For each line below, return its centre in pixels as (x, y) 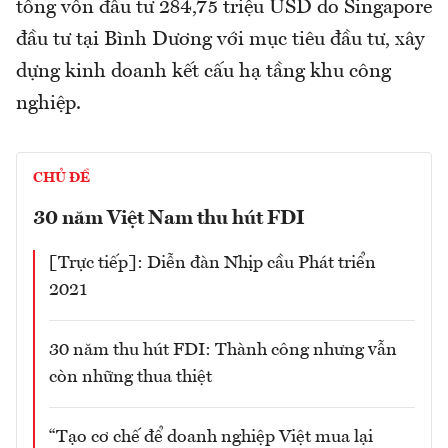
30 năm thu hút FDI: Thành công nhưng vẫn (223, 349)
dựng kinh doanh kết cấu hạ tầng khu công (203, 71)
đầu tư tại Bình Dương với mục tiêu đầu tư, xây (220, 39)
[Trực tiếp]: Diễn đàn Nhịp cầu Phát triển (212, 262)
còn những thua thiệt (130, 376)
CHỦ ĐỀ (61, 177)
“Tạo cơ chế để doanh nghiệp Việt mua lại (211, 436)
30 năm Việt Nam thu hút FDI (169, 218)
